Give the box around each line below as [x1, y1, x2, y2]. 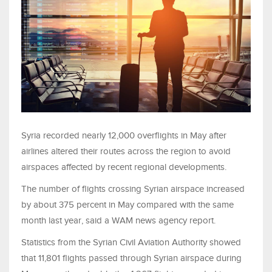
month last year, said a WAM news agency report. [21, 215, 216, 225]
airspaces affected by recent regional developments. [21, 161, 226, 172]
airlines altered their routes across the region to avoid [21, 146, 231, 156]
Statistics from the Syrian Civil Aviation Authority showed [21, 237, 241, 247]
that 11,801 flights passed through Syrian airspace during [21, 253, 242, 263]
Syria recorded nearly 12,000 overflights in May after [21, 130, 226, 140]
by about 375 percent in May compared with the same [21, 199, 234, 209]
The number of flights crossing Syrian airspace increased [21, 183, 245, 194]
